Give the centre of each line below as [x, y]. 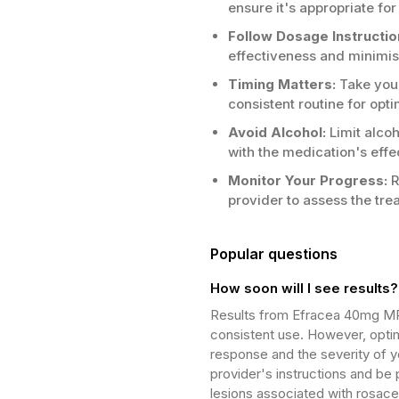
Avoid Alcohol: [277, 132]
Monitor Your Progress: [308, 180]
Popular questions [274, 254]
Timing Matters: [282, 84]
